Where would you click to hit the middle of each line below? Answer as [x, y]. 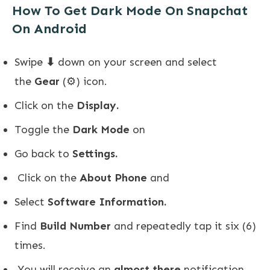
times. [30, 245]
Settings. [95, 153]
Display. [98, 105]
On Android [49, 28]
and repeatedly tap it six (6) [184, 226]
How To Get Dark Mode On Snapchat [130, 10]
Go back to [43, 153]
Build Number [75, 226]
